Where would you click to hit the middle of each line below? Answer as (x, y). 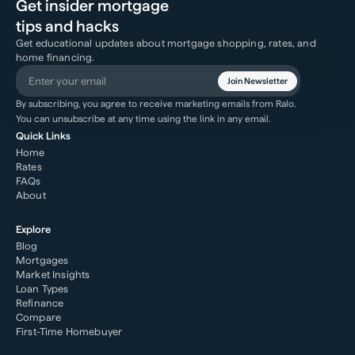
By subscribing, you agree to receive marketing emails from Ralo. (156, 104)
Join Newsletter (257, 81)
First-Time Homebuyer (69, 332)
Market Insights (53, 275)
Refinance (40, 303)
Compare (39, 317)
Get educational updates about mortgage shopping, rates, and (166, 43)
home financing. (55, 57)
